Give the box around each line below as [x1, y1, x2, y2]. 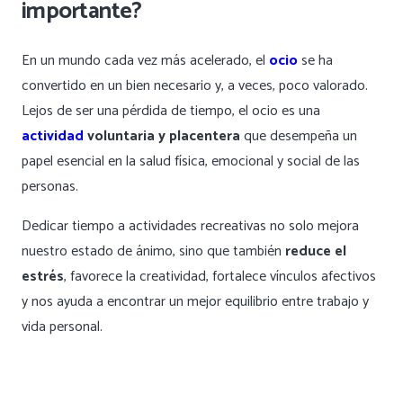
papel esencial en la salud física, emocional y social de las [22, 148, 360, 174]
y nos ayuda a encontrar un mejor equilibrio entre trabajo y [22, 289, 369, 314]
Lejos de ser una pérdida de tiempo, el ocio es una [22, 98, 320, 123]
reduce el [285, 238, 346, 264]
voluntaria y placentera [87, 123, 240, 148]
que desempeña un [240, 123, 357, 148]
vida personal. [22, 314, 103, 339]
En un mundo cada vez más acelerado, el [22, 48, 269, 73]
